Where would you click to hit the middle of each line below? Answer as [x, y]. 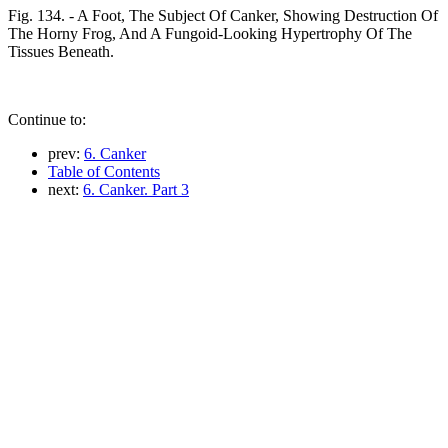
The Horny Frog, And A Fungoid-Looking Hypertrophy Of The [210, 33]
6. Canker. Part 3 [136, 189]
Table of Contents [104, 171]
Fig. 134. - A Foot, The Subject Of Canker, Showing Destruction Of [223, 15]
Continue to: [47, 119]
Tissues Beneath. [61, 51]
